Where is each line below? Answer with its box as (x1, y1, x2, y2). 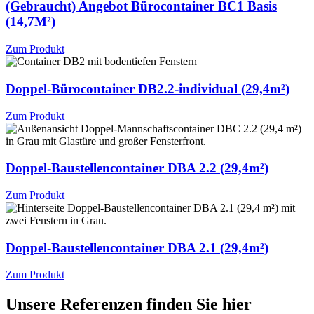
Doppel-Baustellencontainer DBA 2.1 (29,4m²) (6, 240, 268, 255)
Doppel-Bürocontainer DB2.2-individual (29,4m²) (6, 81, 289, 96)
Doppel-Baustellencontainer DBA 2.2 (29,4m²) (6, 161, 268, 176)
